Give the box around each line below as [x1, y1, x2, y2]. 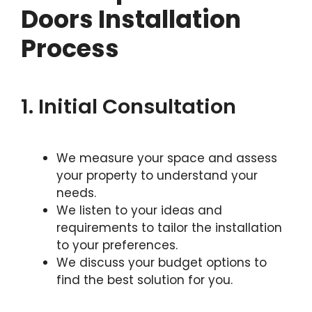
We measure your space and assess [56, 149, 277, 166]
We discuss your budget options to [56, 253, 267, 271]
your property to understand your [56, 166, 258, 184]
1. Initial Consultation [21, 92, 236, 120]
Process [21, 31, 119, 65]
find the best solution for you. [56, 271, 233, 288]
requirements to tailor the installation [56, 219, 282, 236]
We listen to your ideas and [56, 201, 222, 219]
